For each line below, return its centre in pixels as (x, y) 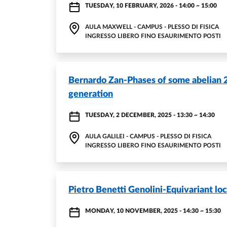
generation (91, 94)
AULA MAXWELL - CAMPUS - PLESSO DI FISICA (152, 27)
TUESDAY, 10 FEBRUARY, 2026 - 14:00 (140, 6)
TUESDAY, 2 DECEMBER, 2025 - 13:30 (139, 115)
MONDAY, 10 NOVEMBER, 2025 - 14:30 (142, 211)
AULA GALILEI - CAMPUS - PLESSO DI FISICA (148, 136)
